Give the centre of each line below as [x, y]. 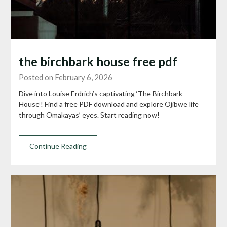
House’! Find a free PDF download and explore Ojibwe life [109, 104]
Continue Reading [58, 146]
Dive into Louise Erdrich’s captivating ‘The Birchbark [101, 93]
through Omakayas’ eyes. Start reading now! [89, 115]
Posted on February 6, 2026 [66, 77]
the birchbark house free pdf [98, 61]
